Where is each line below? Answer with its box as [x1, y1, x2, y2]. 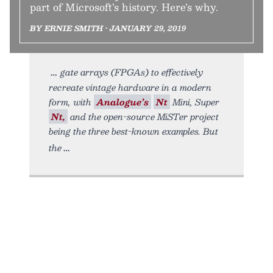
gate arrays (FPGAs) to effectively [60, 65, 203, 80]
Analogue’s [96, 94, 149, 110]
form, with [49, 94, 94, 110]
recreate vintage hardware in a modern [49, 80, 211, 95]
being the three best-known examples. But [49, 124, 218, 139]
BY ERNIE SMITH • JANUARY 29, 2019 [30, 22, 186, 35]
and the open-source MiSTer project [68, 109, 219, 124]
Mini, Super [170, 94, 219, 110]
